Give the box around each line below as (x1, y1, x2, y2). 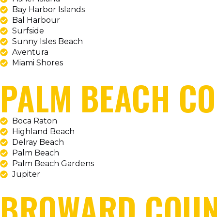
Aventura (12, 47, 48, 57)
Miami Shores (12, 58, 63, 68)
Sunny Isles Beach (12, 37, 83, 46)
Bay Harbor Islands (12, 5, 85, 15)
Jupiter (12, 170, 40, 179)
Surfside (12, 26, 44, 36)
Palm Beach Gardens (12, 159, 94, 169)
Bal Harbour (12, 15, 60, 25)
